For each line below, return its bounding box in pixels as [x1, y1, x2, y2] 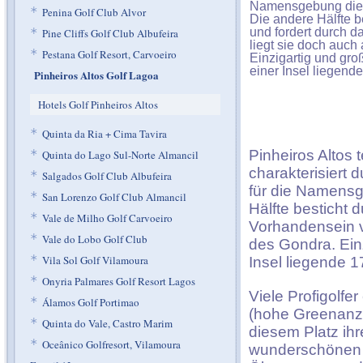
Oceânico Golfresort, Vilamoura [42, 337, 181, 352]
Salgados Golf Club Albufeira [42, 169, 172, 183]
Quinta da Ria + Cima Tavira [42, 126, 167, 141]
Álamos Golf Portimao [42, 295, 139, 310]
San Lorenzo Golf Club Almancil [42, 190, 186, 204]
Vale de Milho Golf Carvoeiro [42, 211, 173, 225]
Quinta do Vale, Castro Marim [42, 316, 173, 331]
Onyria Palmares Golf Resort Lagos [42, 274, 195, 288]
